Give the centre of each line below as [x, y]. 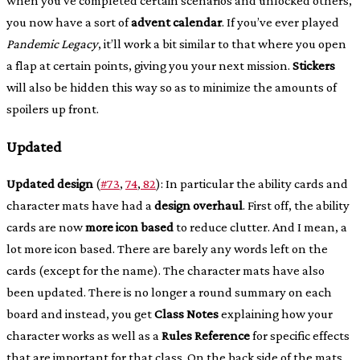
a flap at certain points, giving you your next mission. [149, 66]
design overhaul [198, 205]
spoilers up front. [53, 109]
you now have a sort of [69, 22]
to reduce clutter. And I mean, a [260, 227]
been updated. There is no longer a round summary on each [169, 292]
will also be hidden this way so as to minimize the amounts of [172, 88]
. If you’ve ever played [280, 22]
